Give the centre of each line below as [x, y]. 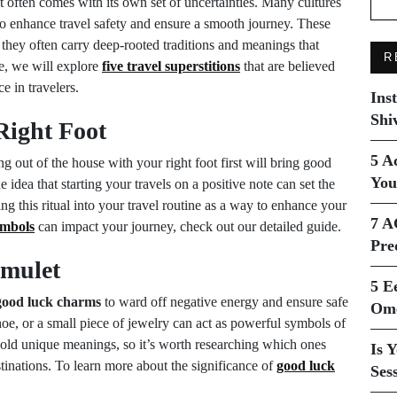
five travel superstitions [171, 66]
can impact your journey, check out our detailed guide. [188, 226]
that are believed [288, 66]
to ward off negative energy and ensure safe [225, 302]
